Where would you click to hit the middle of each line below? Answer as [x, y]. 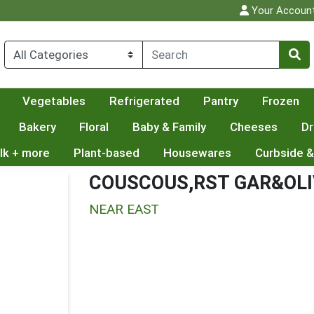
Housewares [197, 153]
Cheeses [254, 127]
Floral [94, 127]
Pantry [220, 101]
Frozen [280, 101]
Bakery [37, 127]
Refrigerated [144, 101]
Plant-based [106, 153]
